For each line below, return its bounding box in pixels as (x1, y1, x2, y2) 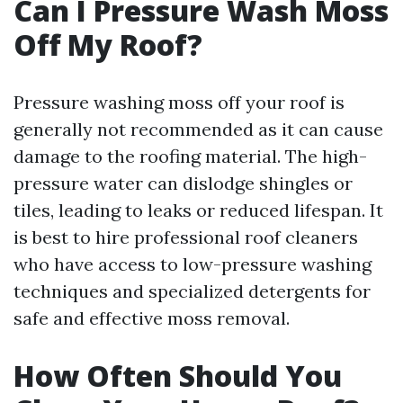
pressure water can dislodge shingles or (13, 172, 353, 194)
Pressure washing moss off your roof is (13, 91, 345, 113)
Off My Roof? (13, 25, 202, 64)
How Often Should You (13, 356, 342, 395)
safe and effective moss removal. (13, 307, 290, 329)
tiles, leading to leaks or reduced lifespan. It (13, 199, 383, 221)
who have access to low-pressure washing (13, 253, 372, 275)
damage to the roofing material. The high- (13, 145, 367, 167)
